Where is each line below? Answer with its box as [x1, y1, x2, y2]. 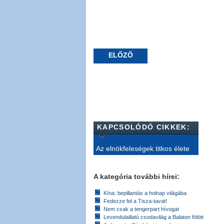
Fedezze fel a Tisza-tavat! [103, 197, 167, 204]
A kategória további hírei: [93, 172, 179, 180]
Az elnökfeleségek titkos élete [96, 144, 189, 152]
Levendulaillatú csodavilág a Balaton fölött [103, 213, 203, 220]
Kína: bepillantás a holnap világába [103, 189, 186, 196]
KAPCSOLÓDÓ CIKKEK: [97, 122, 190, 131]
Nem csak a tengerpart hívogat [103, 205, 179, 212]
